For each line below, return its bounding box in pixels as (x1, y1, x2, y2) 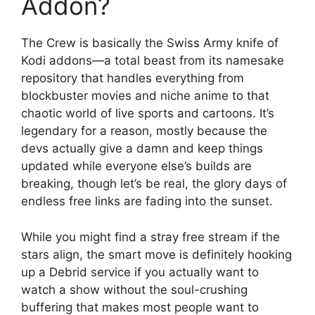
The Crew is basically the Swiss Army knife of (21, 36, 278, 51)
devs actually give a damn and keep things (21, 141, 263, 156)
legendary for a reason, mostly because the (21, 124, 267, 139)
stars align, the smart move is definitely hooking (21, 247, 292, 262)
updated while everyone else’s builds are (21, 159, 252, 174)
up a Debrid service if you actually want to (21, 264, 259, 279)
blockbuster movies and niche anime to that (21, 89, 269, 103)
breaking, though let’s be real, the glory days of (21, 176, 287, 191)
